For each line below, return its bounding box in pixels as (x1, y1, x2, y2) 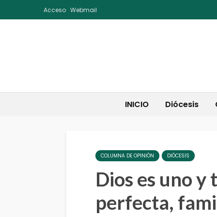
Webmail (70, 5, 97, 14)
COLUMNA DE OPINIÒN (101, 152, 154, 159)
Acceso (44, 5, 66, 14)
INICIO (124, 99, 149, 110)
